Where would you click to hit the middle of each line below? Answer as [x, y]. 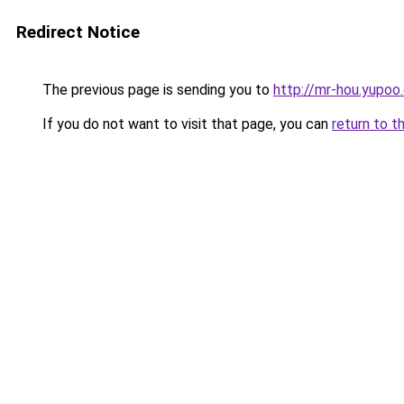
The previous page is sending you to [156, 90]
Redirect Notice [78, 32]
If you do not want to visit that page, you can [185, 124]
